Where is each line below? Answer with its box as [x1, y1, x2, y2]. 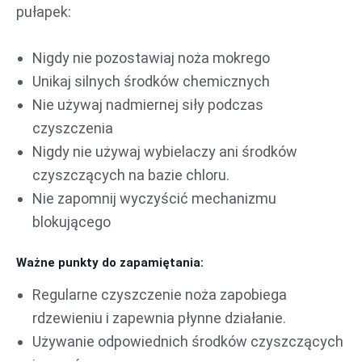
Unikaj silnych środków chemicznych [32, 73, 270, 90]
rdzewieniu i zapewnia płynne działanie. [32, 309, 286, 326]
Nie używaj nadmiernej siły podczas [32, 96, 263, 114]
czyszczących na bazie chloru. [32, 166, 229, 184]
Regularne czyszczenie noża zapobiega [32, 285, 287, 303]
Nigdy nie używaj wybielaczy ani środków [32, 143, 297, 161]
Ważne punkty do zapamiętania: [16, 255, 204, 271]
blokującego [32, 213, 111, 231]
